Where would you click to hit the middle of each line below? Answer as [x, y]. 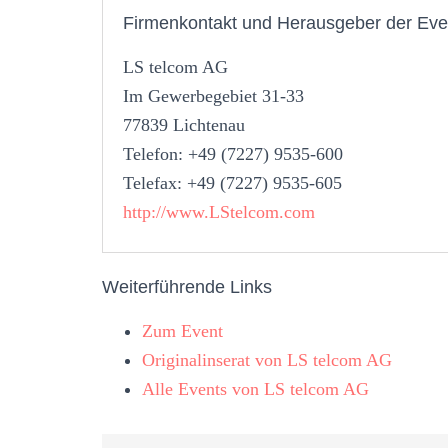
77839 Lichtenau [184, 124]
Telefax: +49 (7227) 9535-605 [232, 182]
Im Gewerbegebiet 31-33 [213, 95]
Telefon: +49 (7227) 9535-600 [233, 153]
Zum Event [182, 330]
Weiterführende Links [187, 286]
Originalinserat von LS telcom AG [267, 359]
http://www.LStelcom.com [219, 211]
